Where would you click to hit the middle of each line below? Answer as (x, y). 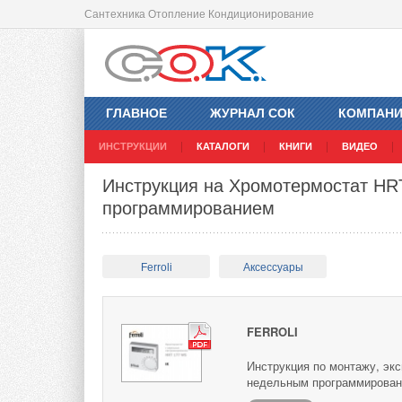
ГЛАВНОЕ (136, 114)
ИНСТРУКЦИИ (133, 147)
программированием (188, 209)
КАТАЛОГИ (223, 147)
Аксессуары (273, 268)
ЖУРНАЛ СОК (253, 114)
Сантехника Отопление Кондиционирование (199, 14)
